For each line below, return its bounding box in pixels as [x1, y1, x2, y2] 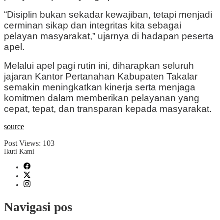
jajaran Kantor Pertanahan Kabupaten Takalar [4, 71, 197, 82]
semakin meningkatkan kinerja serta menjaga [4, 82, 195, 93]
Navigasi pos [4, 199, 72, 214]
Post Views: [4, 139, 41, 148]
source [4, 122, 24, 131]
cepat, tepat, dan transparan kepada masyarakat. [4, 104, 212, 114]
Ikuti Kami [4, 148, 34, 156]
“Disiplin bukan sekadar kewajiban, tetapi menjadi [4, 9, 212, 20]
